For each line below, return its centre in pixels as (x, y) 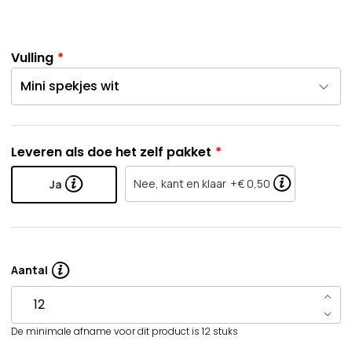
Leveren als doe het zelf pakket (111, 152)
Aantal (29, 269)
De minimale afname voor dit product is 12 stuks (125, 331)
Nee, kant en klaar (180, 183)
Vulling (32, 58)
